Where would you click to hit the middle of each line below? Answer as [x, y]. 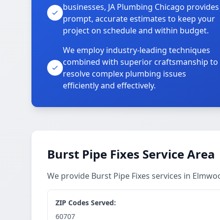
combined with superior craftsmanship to [140, 62]
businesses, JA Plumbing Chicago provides [141, 7]
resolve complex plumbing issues [124, 74]
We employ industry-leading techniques [137, 50]
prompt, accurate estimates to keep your [139, 19]
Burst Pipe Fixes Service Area [131, 154]
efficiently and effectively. [109, 85]
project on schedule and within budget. [136, 30]
